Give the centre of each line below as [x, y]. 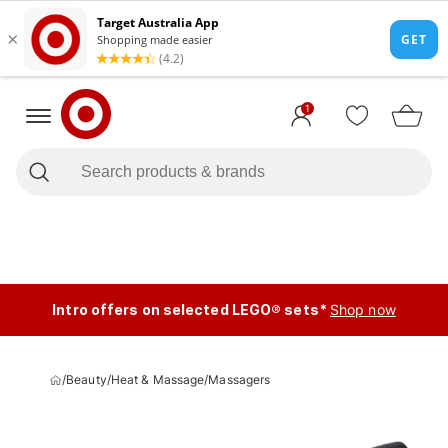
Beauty [86, 379]
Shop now [362, 309]
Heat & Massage [157, 379]
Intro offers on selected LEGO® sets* [189, 309]
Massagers [239, 379]
